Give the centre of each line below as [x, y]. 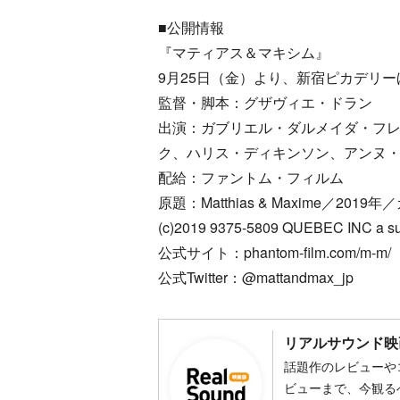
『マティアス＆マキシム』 [244, 52]
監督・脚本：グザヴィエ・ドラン [265, 102]
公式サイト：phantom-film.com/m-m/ [275, 252]
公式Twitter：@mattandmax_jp [256, 277]
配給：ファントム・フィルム [251, 177]
